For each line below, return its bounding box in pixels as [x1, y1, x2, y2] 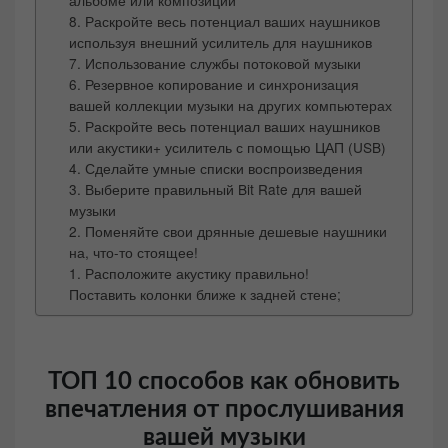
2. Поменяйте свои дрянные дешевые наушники [68, 221, 387, 242]
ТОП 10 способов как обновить [48, 369, 400, 394]
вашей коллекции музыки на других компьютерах [68, 95, 392, 116]
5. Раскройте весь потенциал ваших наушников [68, 116, 380, 137]
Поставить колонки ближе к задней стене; [68, 284, 341, 305]
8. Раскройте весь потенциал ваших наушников [68, 11, 380, 32]
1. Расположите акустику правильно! [68, 263, 309, 284]
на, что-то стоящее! [68, 242, 198, 263]
